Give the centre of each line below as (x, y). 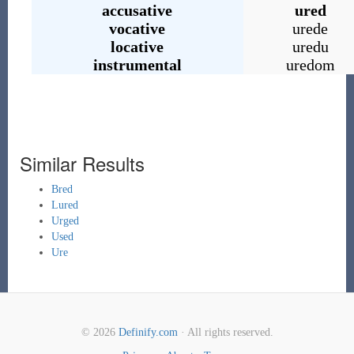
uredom (310, 65)
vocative (137, 28)
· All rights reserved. (225, 332)
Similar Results (82, 163)
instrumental (137, 65)
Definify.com (148, 332)
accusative (137, 10)
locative (137, 47)
